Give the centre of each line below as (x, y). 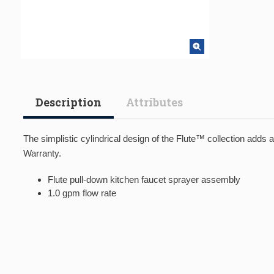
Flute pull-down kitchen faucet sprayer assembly (144, 180)
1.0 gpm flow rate (82, 193)
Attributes (154, 102)
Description (68, 102)
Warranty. (42, 153)
